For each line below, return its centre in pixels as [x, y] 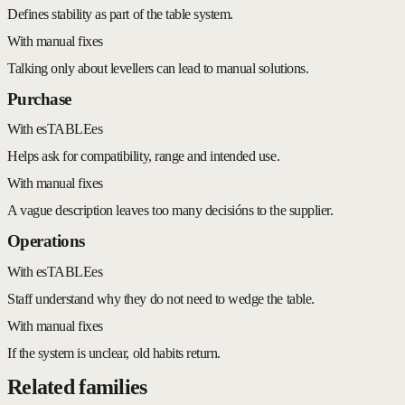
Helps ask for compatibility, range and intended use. [144, 156]
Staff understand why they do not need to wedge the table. [161, 298]
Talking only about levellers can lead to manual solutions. [158, 68]
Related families [77, 386]
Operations [46, 241]
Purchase [39, 99]
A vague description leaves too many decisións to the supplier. [170, 211]
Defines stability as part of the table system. [120, 14]
